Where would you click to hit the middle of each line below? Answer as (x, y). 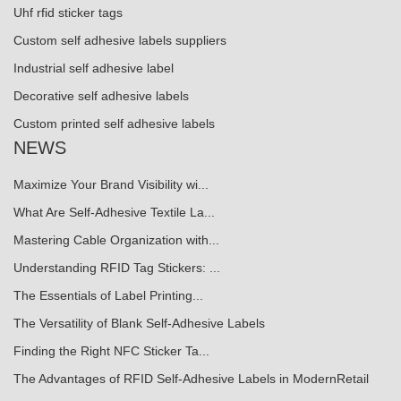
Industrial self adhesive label (94, 68)
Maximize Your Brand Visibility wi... (111, 184)
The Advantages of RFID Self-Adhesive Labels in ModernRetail (191, 378)
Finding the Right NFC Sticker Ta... (111, 350)
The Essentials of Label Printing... (108, 295)
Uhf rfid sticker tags (68, 12)
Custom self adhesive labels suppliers (120, 40)
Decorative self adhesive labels (101, 95)
